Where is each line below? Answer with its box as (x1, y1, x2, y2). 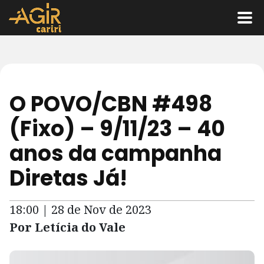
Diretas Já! (9, 163, 127, 193)
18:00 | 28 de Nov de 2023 (9, 202, 151, 217)
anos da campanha (9, 138, 222, 169)
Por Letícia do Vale (9, 219, 126, 235)
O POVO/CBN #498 (9, 89, 212, 119)
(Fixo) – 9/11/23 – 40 (9, 114, 225, 144)
